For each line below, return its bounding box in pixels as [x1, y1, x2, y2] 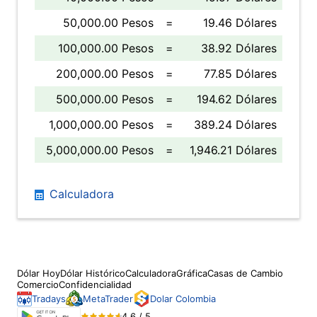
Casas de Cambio [207, 267, 283, 279]
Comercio [17, 279, 59, 290]
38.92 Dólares [201, 41, 277, 55]
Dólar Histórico [60, 267, 125, 279]
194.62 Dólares [197, 92, 277, 106]
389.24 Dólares [194, 117, 277, 132]
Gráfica [176, 267, 207, 279]
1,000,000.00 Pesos [49, 117, 154, 132]
